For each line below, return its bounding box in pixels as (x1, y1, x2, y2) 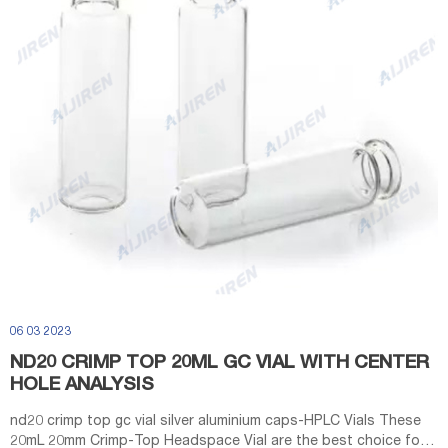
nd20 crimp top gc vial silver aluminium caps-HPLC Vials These (10, 415, 421, 429)
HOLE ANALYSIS (10, 377, 154, 395)
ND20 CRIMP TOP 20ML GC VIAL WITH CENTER (10, 355, 429, 373)
